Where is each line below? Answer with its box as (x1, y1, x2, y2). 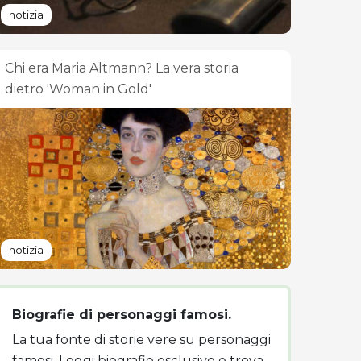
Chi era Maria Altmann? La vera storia (5, 60, 239, 76)
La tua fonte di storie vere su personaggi (12, 332, 271, 347)
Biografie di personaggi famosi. (12, 307, 231, 322)
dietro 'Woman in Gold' (5, 81, 151, 97)
